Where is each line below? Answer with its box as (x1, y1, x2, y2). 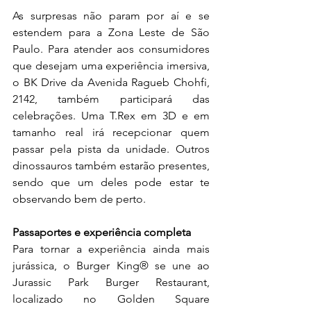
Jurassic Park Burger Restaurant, (12, 275, 210, 289)
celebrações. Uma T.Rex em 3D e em (12, 108, 210, 122)
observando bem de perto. (12, 192, 146, 205)
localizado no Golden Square (12, 292, 210, 305)
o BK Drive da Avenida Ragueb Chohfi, (12, 75, 210, 89)
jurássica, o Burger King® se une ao (12, 258, 210, 272)
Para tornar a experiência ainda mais (12, 242, 210, 255)
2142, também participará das (12, 92, 210, 106)
